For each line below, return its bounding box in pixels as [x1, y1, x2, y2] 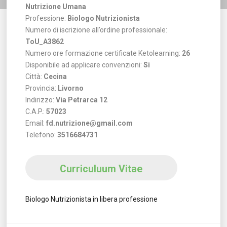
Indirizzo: [25, 96, 56, 104]
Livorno [57, 84, 84, 93]
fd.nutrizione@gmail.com [46, 119, 133, 128]
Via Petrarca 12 [55, 96, 107, 104]
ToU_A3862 [25, 37, 64, 46]
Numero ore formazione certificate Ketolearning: [25, 49, 182, 58]
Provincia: [25, 84, 58, 93]
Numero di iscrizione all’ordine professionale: [25, 26, 167, 34]
